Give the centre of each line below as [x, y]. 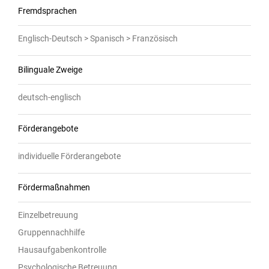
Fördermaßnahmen [54, 187]
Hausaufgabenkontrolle [62, 249]
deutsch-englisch [50, 97]
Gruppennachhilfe [51, 232]
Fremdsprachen [47, 11]
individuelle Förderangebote [69, 156]
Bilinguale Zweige [50, 69]
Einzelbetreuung [48, 215]
